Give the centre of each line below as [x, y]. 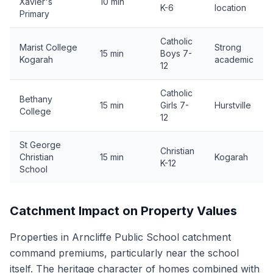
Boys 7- [176, 53]
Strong [228, 47]
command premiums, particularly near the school [124, 253]
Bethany [36, 99]
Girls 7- [175, 105]
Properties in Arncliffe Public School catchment [120, 237]
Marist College [48, 47]
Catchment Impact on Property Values [123, 211]
